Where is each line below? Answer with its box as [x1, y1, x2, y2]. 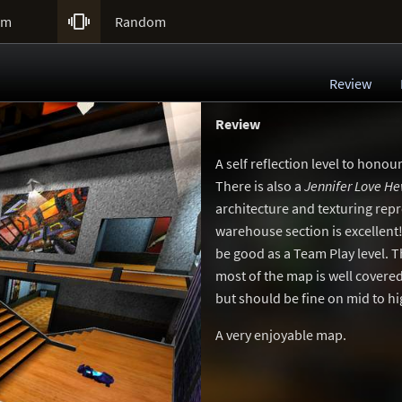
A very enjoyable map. [215, 326, 346, 344]
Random [115, 13, 166, 31]
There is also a [215, 177, 304, 195]
